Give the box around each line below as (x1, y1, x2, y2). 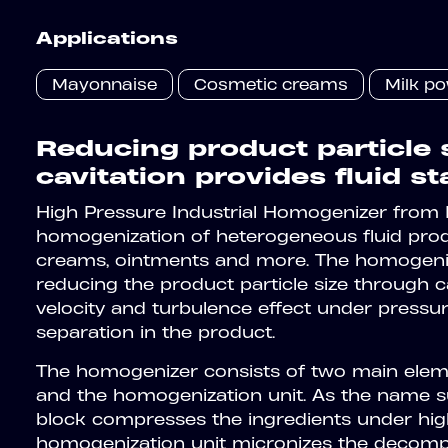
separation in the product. (36, 321, 275, 342)
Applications (36, 27, 178, 48)
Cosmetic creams (194, 74, 348, 94)
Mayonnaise (52, 74, 157, 94)
